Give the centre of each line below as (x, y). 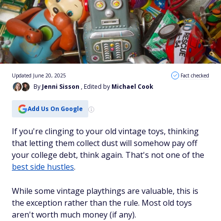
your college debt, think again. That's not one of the (108, 155)
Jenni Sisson (61, 87)
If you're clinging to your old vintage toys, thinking (105, 131)
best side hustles (43, 167)
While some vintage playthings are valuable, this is (105, 191)
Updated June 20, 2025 (39, 75)
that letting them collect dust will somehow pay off (105, 143)
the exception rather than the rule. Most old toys (102, 203)
